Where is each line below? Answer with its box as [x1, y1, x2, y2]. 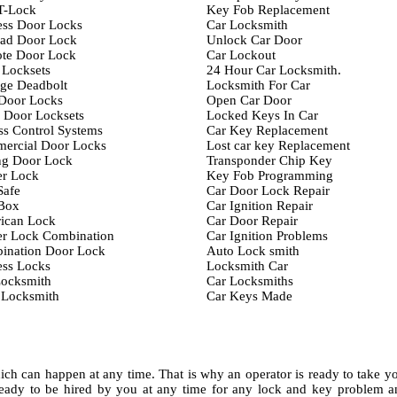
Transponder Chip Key [206, 153, 332, 167]
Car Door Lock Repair [206, 183, 330, 198]
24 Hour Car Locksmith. [206, 63, 341, 77]
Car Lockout [206, 48, 276, 62]
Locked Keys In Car [206, 108, 318, 122]
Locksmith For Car [206, 78, 310, 92]
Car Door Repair [206, 214, 298, 228]
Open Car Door [206, 93, 292, 107]
